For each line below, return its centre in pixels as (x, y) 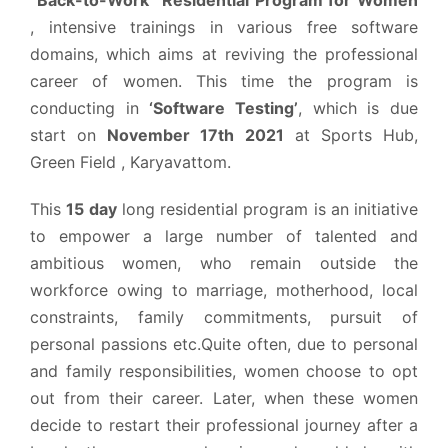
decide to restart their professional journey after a (224, 424)
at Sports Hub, (351, 134)
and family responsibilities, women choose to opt (224, 370)
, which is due (358, 107)
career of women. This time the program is (224, 80)
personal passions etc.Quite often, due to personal (224, 343)
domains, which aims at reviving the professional (224, 53)
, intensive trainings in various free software (224, 26)
